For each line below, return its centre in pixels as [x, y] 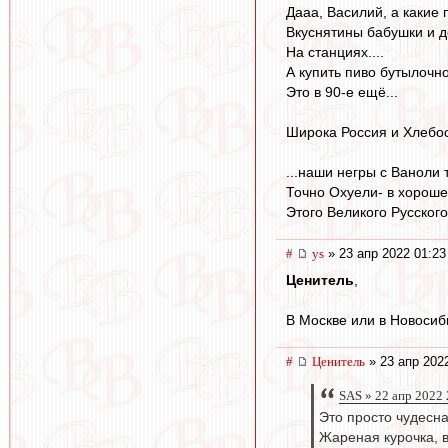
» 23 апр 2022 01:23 [385, 253]
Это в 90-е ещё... [342, 91]
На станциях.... [335, 51]
